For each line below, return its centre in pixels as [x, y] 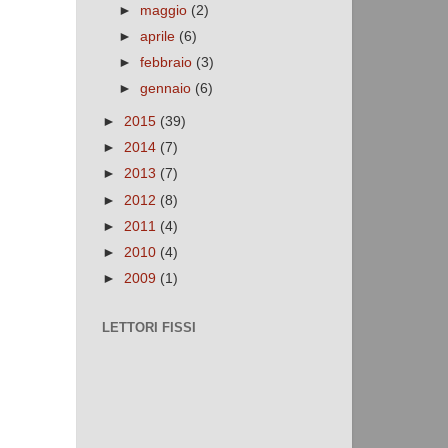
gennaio [168, 89]
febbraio [168, 63]
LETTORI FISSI [149, 328]
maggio [166, 10]
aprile [160, 36]
